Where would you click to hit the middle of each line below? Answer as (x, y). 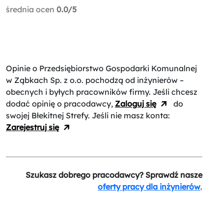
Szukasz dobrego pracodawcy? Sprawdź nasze (114, 175)
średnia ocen (30, 9)
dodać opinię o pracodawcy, (60, 103)
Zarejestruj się (32, 127)
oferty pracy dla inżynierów (149, 186)
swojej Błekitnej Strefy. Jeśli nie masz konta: (88, 115)
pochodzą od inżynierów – (135, 80)
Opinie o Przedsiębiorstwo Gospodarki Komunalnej (101, 68)
